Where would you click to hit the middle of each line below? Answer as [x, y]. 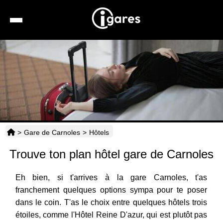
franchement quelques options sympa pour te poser [111, 190]
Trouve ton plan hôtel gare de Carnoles [111, 154]
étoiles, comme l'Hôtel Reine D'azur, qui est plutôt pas [111, 215]
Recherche [128, 48]
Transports [128, 139]
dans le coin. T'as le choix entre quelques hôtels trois [111, 203]
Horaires [124, 162]
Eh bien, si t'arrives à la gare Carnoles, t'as [111, 178]
